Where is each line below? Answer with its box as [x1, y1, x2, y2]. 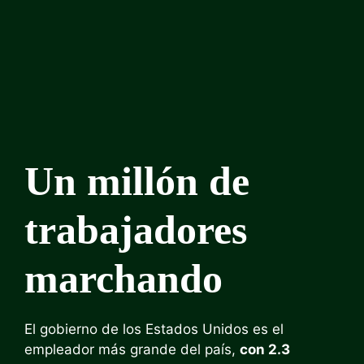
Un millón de [24, 158, 249, 204]
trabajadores [24, 207, 247, 253]
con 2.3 [240, 341, 290, 357]
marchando [24, 256, 223, 301]
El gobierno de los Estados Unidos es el [24, 321, 284, 337]
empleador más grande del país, [24, 341, 240, 357]
